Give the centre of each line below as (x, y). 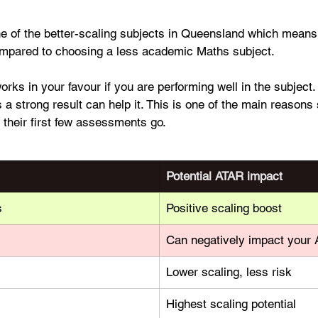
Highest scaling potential (231, 304)
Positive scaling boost (224, 208)
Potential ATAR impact (224, 176)
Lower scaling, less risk (229, 272)
